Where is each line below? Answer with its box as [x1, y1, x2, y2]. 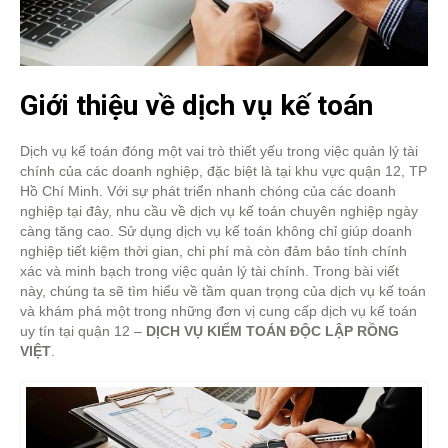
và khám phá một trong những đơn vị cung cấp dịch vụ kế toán [20, 303, 417, 319]
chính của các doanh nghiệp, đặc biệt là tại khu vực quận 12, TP [20, 163, 427, 179]
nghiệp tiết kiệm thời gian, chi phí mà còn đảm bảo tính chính [20, 243, 407, 259]
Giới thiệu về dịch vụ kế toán [20, 89, 373, 122]
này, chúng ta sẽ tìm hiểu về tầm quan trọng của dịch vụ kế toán [20, 283, 426, 299]
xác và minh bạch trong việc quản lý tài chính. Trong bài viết [20, 263, 399, 279]
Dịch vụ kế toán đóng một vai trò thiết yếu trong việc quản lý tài [20, 143, 418, 159]
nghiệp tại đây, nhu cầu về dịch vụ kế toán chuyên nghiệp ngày [20, 203, 418, 219]
